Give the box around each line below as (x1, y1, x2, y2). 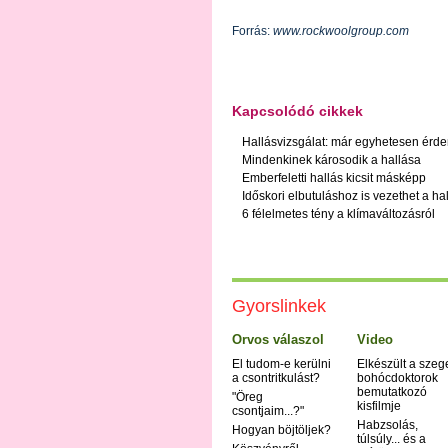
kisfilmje (357, 399, 401, 414)
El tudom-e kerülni (232, 357, 331, 372)
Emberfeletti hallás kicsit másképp (242, 171, 426, 186)
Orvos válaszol (232, 332, 324, 348)
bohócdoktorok (357, 371, 438, 386)
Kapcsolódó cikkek (232, 103, 363, 120)
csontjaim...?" (232, 404, 304, 419)
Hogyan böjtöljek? (232, 423, 331, 438)
